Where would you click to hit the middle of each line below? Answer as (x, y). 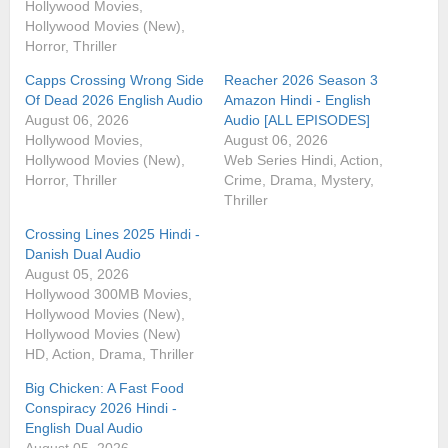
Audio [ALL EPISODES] (297, 119)
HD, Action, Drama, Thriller (109, 353)
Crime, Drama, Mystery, (299, 179)
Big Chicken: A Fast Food (104, 387)
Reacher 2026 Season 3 (301, 79)
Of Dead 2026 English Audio (114, 99)
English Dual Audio (84, 427)
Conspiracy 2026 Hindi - (101, 407)
